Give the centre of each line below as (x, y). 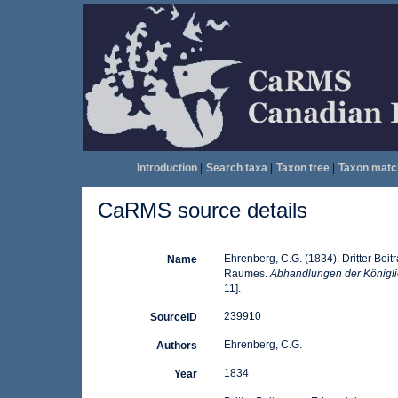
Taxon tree (302, 168)
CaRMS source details (203, 210)
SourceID (173, 317)
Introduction (167, 168)
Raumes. (247, 274)
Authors (176, 346)
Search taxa (236, 168)
